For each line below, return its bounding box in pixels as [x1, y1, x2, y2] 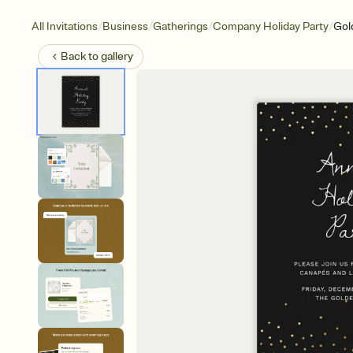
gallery [101, 50, 133, 63]
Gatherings [153, 20, 208, 33]
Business [102, 20, 148, 33]
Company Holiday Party [213, 20, 329, 33]
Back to [61, 50, 101, 63]
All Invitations [32, 20, 98, 33]
